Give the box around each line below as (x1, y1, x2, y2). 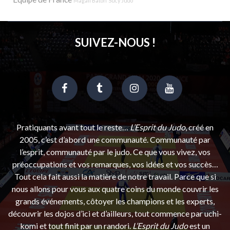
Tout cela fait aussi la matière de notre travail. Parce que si (14, 171, 216, 181)
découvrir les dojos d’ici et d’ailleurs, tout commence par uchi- (8, 208, 222, 218)
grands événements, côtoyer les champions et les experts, (15, 196, 215, 206)
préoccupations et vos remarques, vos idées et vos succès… (12, 159, 218, 169)
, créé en (185, 122, 214, 132)
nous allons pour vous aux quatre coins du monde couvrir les (11, 183, 219, 194)
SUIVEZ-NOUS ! (74, 35, 156, 49)
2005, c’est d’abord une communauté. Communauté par (20, 134, 210, 144)
